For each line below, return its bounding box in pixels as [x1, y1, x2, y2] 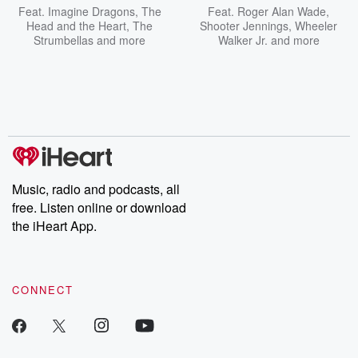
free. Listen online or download [12, 198, 186, 217]
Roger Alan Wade [237, 3, 326, 19]
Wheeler [295, 18, 337, 34]
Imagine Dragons [47, 3, 135, 19]
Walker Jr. [217, 32, 268, 48]
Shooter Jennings [200, 18, 288, 34]
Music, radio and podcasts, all [12, 180, 180, 198]
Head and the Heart [26, 18, 126, 34]
